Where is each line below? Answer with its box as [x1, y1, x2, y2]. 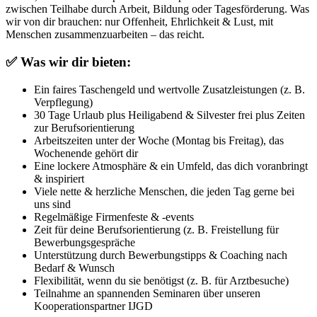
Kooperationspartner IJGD [34, 299, 153, 312]
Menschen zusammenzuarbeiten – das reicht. [6, 28, 204, 41]
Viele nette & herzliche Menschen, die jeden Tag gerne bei [34, 185, 294, 197]
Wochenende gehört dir [34, 146, 138, 159]
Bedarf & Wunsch [34, 261, 115, 274]
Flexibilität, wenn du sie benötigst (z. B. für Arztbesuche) [34, 274, 289, 287]
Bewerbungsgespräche [34, 236, 135, 248]
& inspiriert [34, 172, 84, 185]
